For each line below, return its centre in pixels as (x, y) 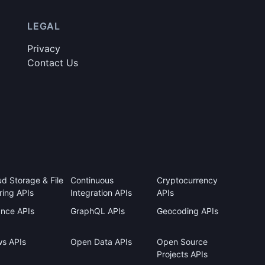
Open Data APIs (101, 242)
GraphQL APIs (98, 211)
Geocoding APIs (187, 211)
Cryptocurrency (187, 180)
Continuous (92, 180)
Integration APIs (101, 193)
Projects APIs (182, 254)
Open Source (182, 242)
